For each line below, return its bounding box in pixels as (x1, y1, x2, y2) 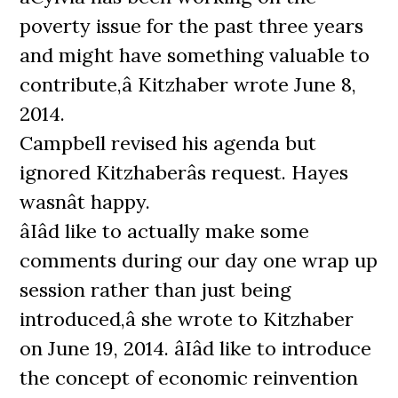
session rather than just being (20, 277, 292, 302)
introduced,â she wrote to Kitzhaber (20, 306, 354, 331)
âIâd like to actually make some (20, 219, 310, 243)
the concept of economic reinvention (20, 365, 359, 390)
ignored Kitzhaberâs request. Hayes (20, 160, 349, 185)
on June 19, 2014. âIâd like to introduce (20, 336, 372, 361)
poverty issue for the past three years (20, 13, 364, 38)
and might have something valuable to (20, 43, 370, 68)
